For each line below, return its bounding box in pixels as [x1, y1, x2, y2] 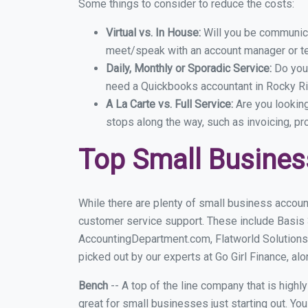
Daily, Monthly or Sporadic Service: [106, 62, 274, 75]
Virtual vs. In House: [106, 26, 201, 39]
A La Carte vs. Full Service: [106, 98, 236, 111]
